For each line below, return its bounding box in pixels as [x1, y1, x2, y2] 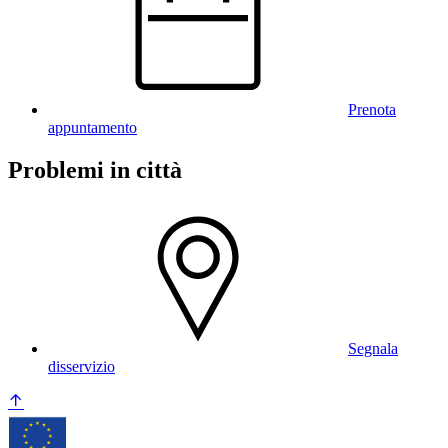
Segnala [348, 339, 398, 357]
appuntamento [48, 119, 137, 136]
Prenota [348, 101, 396, 118]
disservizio [48, 357, 115, 375]
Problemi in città [8, 156, 182, 183]
